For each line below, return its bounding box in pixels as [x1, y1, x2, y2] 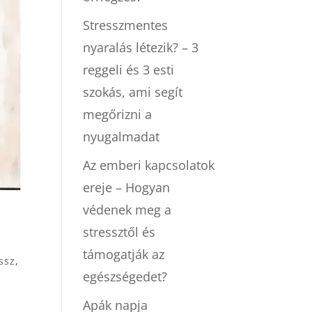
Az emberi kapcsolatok [83, 157, 215, 174]
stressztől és [83, 224, 156, 241]
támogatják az [83, 246, 165, 263]
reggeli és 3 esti [83, 61, 175, 79]
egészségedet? [83, 268, 171, 286]
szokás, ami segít [83, 84, 183, 101]
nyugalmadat [83, 128, 160, 146]
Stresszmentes [83, 17, 169, 34]
